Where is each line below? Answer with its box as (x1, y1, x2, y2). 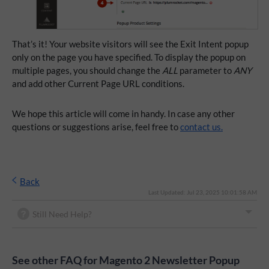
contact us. (180, 121, 223, 132)
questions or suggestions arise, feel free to (12, 121, 180, 132)
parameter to (178, 64, 234, 76)
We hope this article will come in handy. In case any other (12, 107, 235, 119)
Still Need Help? (32, 208, 92, 219)
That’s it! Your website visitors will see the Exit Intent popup (12, 38, 249, 49)
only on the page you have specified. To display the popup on (12, 51, 246, 62)
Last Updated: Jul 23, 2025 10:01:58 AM (148, 188, 257, 196)
